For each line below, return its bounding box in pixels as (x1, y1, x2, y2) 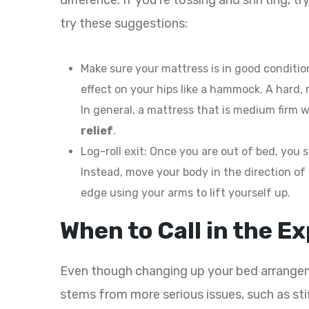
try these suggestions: (60, 16, 188, 32)
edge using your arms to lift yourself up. (81, 186, 290, 200)
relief (81, 124, 113, 138)
